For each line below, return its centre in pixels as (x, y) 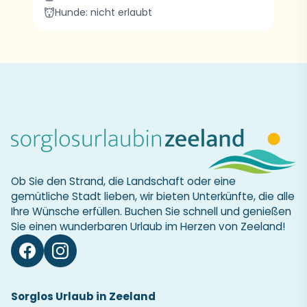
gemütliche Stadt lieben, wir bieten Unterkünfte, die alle (153, 197)
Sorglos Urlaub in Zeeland (83, 297)
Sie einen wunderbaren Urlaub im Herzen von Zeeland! (148, 227)
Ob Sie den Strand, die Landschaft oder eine (123, 182)
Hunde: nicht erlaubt (103, 12)
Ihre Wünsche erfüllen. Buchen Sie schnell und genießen (151, 212)
